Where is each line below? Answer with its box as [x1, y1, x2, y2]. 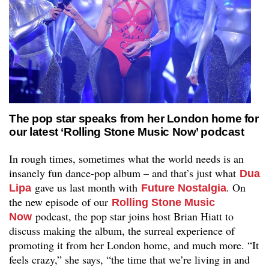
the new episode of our [9, 194, 112, 209]
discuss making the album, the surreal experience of [9, 223, 235, 238]
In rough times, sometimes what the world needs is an [9, 151, 244, 166]
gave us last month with [31, 180, 141, 195]
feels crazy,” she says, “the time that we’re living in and [9, 252, 250, 267]
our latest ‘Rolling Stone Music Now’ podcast [9, 125, 244, 138]
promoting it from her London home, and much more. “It [9, 237, 259, 252]
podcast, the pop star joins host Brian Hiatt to [32, 208, 234, 223]
